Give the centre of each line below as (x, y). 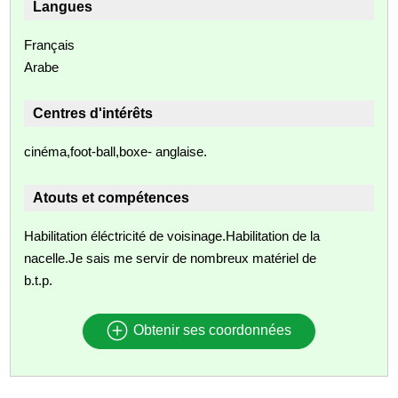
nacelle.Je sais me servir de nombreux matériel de (171, 258)
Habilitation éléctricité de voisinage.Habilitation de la (172, 235)
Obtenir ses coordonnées (210, 330)
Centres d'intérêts (93, 113)
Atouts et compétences (111, 197)
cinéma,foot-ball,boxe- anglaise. (116, 151)
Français (50, 44)
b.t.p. (39, 280)
